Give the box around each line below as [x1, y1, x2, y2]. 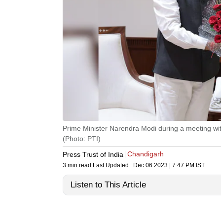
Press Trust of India [63, 150, 123, 158]
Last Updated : [93, 162, 133, 169]
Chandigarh [127, 150, 164, 158]
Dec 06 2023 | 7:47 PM [133, 162, 194, 169]
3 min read [63, 162, 93, 169]
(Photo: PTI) [63, 135, 101, 143]
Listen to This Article [71, 180, 146, 190]
